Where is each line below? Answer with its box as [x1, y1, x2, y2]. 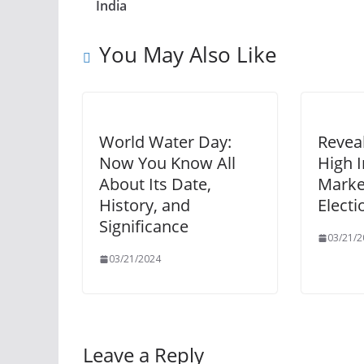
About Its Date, [99, 173, 211, 195]
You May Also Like [99, 40, 277, 69]
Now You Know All [99, 152, 236, 174]
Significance [99, 215, 188, 237]
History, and [99, 194, 190, 216]
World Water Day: [99, 131, 232, 153]
